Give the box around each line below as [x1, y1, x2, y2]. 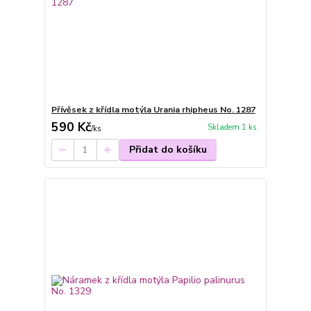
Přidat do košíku [128, 143, 207, 156]
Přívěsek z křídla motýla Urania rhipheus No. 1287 [51, 104, 255, 115]
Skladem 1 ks [207, 122, 257, 133]
